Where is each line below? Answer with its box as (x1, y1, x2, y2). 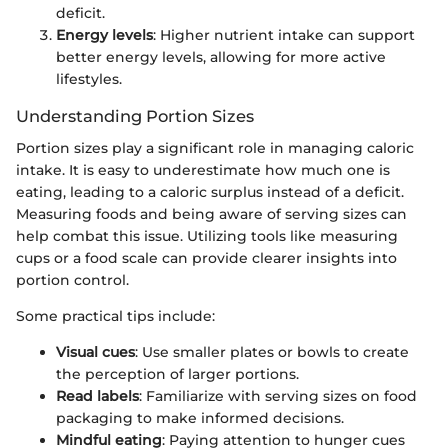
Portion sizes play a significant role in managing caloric (16, 139, 414, 158)
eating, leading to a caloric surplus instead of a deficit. (16, 183, 404, 202)
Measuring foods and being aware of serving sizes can (16, 205, 407, 224)
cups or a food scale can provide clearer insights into (16, 249, 397, 268)
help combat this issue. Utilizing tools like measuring (16, 227, 398, 246)
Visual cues (56, 343, 135, 362)
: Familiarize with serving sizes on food (139, 387, 417, 406)
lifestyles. (56, 70, 122, 89)
